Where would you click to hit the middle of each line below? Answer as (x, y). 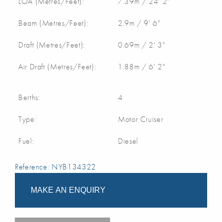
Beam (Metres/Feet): (54, 23)
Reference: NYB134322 (55, 167)
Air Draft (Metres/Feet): (57, 67)
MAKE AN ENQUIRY (68, 190)
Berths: (29, 97)
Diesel (128, 141)
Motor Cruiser (141, 119)
